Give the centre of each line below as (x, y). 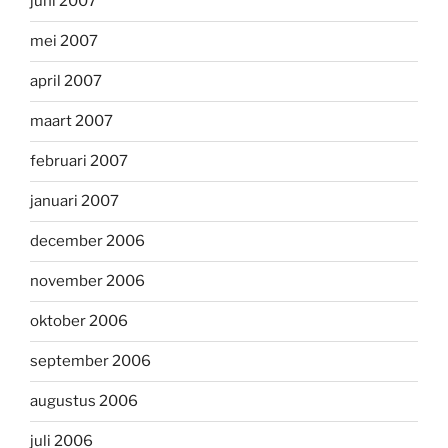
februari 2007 (79, 161)
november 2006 (87, 281)
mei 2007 (64, 41)
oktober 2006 (79, 321)
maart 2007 (71, 121)
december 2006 (87, 241)
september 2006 (90, 361)
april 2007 (66, 81)
